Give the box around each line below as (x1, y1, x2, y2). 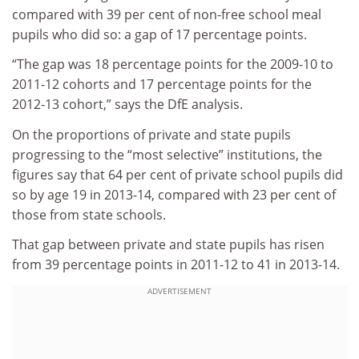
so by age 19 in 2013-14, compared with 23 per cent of (12, 185, 336, 204)
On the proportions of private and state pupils (12, 125, 291, 143)
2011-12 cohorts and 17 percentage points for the (12, 75, 312, 94)
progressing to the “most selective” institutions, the (12, 145, 322, 163)
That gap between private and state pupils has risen (12, 236, 325, 254)
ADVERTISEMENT (147, 284, 212, 296)
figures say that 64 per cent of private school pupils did (12, 165, 343, 184)
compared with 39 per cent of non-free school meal (12, 5, 321, 23)
